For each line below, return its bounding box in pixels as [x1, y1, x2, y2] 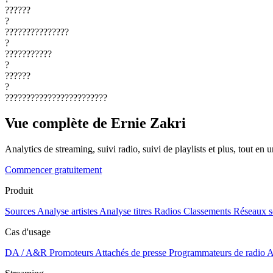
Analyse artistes [37, 206, 97, 217]
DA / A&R [5, 247, 47, 258]
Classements [183, 206, 231, 217]
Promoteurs [49, 247, 93, 258]
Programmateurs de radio [169, 247, 265, 258]
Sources [5, 206, 35, 217]
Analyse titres [99, 206, 152, 217]
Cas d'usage [5, 227, 51, 238]
